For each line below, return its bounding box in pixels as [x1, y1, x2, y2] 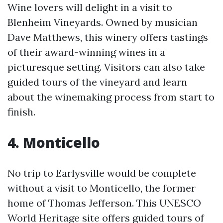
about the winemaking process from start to [7, 91, 215, 103]
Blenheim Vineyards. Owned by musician [7, 16, 198, 28]
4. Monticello [7, 133, 100, 152]
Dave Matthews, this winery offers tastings [7, 31, 208, 43]
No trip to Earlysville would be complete [7, 167, 196, 179]
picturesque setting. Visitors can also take [7, 61, 205, 73]
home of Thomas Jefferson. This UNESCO [7, 197, 201, 209]
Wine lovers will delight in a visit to [7, 1, 172, 13]
